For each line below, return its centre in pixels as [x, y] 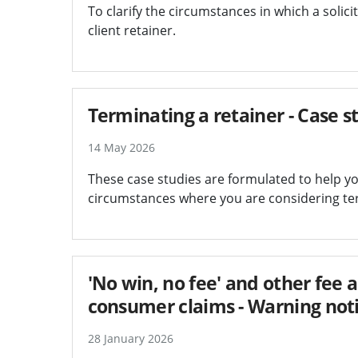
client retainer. [131, 30]
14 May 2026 [121, 147]
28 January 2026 [130, 338]
